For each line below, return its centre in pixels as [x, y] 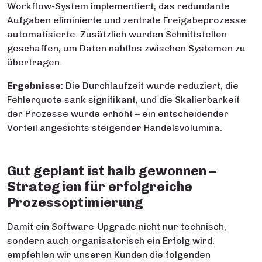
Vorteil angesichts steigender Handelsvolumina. [115, 128]
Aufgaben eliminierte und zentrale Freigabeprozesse [127, 20]
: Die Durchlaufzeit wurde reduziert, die [150, 86]
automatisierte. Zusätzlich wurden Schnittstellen [117, 34]
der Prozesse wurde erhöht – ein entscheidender [118, 114]
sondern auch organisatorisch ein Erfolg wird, [111, 241]
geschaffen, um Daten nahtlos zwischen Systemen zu [126, 48]
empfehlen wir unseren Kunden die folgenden [109, 255]
